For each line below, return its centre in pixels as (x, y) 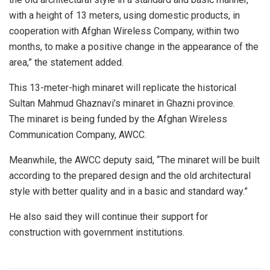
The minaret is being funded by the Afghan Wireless (118, 119)
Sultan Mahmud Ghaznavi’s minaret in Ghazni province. (122, 103)
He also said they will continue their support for (108, 216)
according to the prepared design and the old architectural (130, 175)
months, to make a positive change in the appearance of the (134, 46)
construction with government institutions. (97, 232)
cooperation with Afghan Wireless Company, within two (124, 31)
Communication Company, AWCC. (78, 134)
